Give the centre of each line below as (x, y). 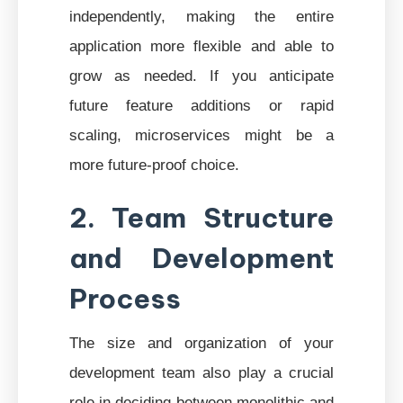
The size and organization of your (201, 342)
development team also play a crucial (201, 372)
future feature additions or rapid (201, 105)
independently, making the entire (201, 16)
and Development (201, 258)
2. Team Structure (201, 217)
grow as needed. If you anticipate (201, 75)
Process (125, 298)
